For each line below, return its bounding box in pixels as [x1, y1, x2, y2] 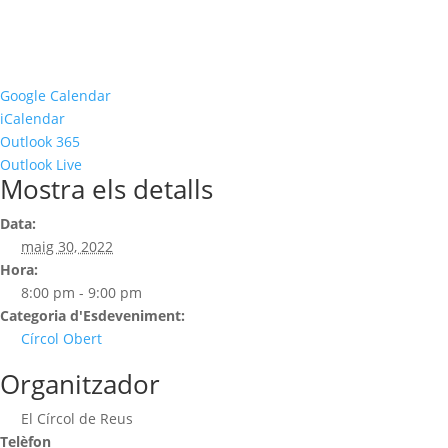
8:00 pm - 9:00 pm [21, 283, 142, 303]
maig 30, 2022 [21, 237, 113, 257]
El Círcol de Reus [21, 409, 133, 429]
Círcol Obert [21, 329, 102, 349]
